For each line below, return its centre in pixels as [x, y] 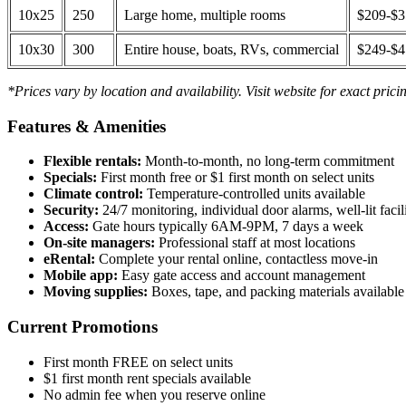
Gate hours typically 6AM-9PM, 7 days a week [226, 227]
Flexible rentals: [92, 161]
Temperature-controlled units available [254, 194]
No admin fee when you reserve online [155, 394]
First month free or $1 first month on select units [236, 178]
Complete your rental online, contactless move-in [237, 259]
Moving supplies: [96, 292]
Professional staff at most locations [255, 243]
